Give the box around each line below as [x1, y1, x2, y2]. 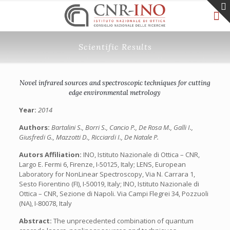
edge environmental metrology [69, 88, 161, 97]
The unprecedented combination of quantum [53, 216, 194, 225]
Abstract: [18, 216, 53, 225]
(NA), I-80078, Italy [18, 199, 72, 208]
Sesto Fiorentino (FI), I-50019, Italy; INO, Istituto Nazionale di [18, 179, 199, 188]
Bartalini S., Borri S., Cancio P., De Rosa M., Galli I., [51, 123, 193, 132]
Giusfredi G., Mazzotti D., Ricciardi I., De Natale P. [18, 132, 159, 142]
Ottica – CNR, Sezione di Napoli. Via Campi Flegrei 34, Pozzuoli [18, 189, 208, 198]
